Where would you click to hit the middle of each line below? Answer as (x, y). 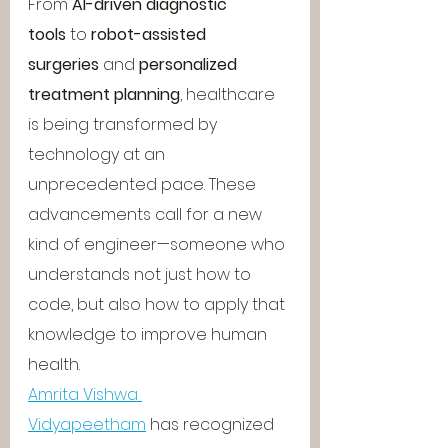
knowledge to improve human (149, 334)
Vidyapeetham (87, 424)
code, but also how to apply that (158, 304)
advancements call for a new (147, 214)
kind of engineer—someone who (158, 244)
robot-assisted (150, 34)
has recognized (212, 424)
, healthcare (229, 94)
